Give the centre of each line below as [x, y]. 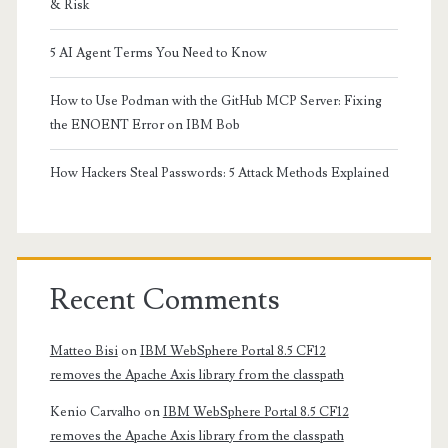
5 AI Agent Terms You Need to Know [158, 52]
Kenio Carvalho [95, 412]
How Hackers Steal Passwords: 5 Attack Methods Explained [219, 172]
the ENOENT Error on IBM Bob [144, 124]
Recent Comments [164, 299]
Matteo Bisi [83, 351]
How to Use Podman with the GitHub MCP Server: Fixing [215, 100]
